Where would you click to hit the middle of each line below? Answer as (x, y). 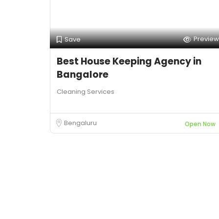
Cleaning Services (86, 92)
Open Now (200, 124)
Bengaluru (80, 123)
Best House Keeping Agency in (129, 61)
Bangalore (83, 75)
